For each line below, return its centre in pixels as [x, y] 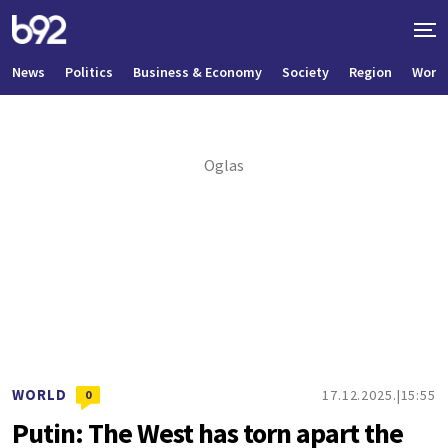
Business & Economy [197, 72]
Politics [89, 72]
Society [305, 72]
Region [370, 72]
